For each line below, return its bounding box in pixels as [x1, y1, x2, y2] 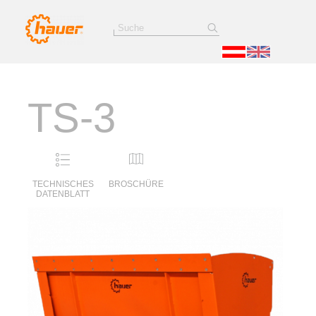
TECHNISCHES [32, 179, 94, 189]
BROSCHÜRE [109, 179, 164, 189]
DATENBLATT [36, 189, 90, 199]
